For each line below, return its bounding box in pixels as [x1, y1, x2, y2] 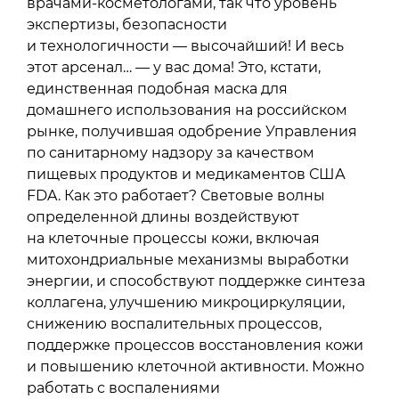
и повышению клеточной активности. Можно [27, 357, 364, 375]
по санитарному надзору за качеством [27, 143, 314, 161]
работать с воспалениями [27, 379, 220, 396]
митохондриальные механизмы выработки [27, 250, 349, 268]
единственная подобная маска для [27, 79, 288, 97]
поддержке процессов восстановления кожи [27, 336, 363, 354]
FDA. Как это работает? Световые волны [27, 186, 325, 204]
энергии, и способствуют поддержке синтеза [27, 272, 365, 289]
